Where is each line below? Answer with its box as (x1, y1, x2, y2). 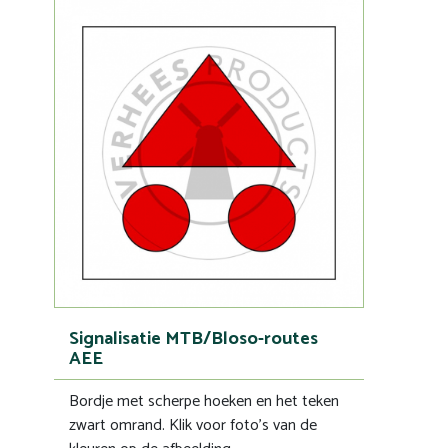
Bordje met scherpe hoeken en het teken (69, 388, 339, 415)
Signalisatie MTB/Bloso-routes (69, 324, 318, 354)
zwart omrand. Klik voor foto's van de (69, 412, 317, 439)
